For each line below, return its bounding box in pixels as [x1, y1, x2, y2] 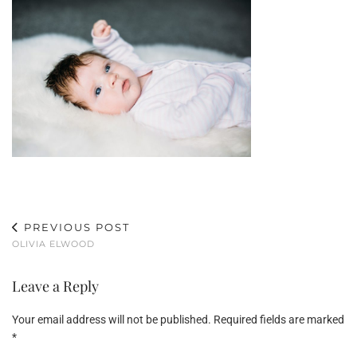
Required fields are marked [214, 313, 344, 327]
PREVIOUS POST [20, 221, 130, 234]
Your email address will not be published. [12, 313, 211, 327]
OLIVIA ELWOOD [12, 238, 95, 250]
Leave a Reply [12, 277, 99, 296]
